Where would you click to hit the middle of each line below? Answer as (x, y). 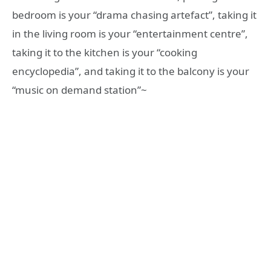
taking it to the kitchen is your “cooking (105, 53)
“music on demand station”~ (80, 90)
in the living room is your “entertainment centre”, (130, 34)
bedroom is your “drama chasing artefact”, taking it (134, 15)
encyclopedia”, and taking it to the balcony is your (131, 71)
